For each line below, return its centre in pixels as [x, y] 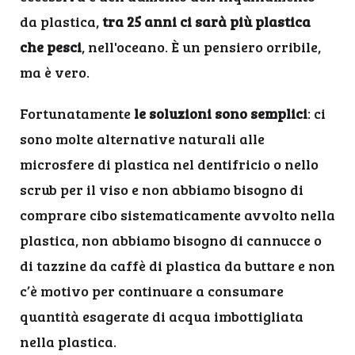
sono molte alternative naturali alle [142, 139]
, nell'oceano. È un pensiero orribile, [201, 47]
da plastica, [61, 21]
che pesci [51, 47]
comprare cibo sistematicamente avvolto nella [177, 215]
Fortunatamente [77, 113]
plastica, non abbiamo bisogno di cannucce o [171, 240]
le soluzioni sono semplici [221, 113]
